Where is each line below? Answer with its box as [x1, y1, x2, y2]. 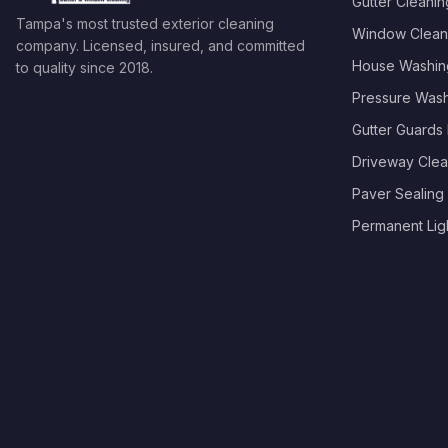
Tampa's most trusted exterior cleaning [16, 15, 274, 32]
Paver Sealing [352, 185, 444, 202]
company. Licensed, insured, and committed [16, 37, 305, 54]
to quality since [16, 59, 119, 76]
